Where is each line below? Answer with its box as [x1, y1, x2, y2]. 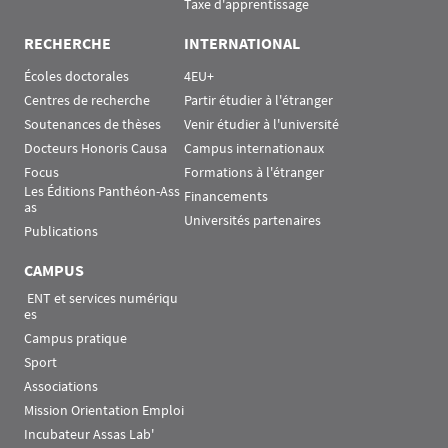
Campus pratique [24, 329, 127, 347]
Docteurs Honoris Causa [24, 139, 167, 157]
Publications [24, 222, 98, 240]
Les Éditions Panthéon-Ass [24, 182, 180, 200]
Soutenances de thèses [24, 115, 161, 133]
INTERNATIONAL [184, 33, 300, 53]
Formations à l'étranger [184, 163, 324, 181]
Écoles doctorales [24, 67, 129, 85]
